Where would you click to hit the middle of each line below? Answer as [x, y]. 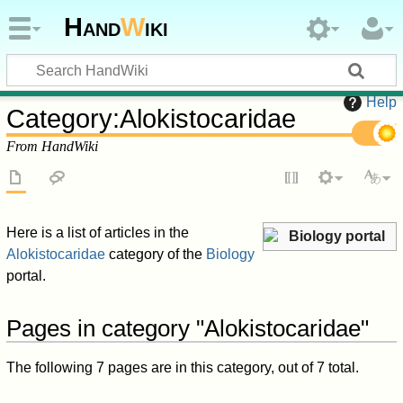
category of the [156, 255]
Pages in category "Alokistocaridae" [188, 329]
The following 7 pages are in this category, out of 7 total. [183, 368]
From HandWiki [53, 146]
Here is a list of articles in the [98, 233]
